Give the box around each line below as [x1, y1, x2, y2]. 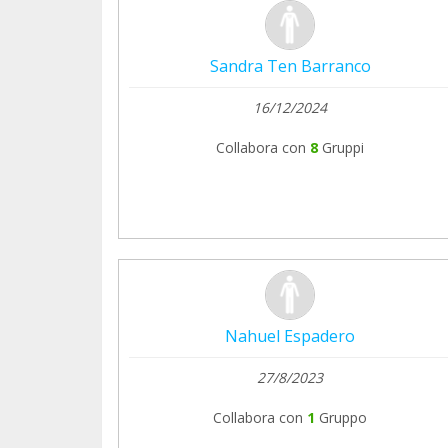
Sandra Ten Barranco [209, 54, 371, 77]
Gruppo [319, 407, 367, 427]
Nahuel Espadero [225, 324, 355, 347]
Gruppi [322, 137, 364, 157]
